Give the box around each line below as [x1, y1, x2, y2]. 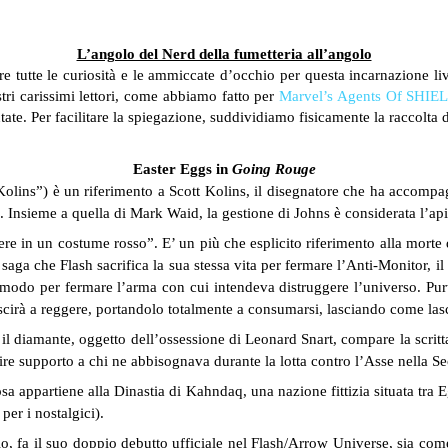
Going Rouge [231, 161, 316, 177]
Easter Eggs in [132, 161, 232, 177]
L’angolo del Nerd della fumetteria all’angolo [76, 46, 372, 62]
